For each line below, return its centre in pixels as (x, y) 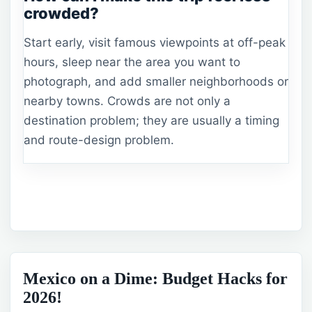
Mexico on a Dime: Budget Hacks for (155, 279)
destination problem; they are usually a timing (151, 120)
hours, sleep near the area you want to (132, 62)
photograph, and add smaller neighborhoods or (156, 81)
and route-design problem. (99, 140)
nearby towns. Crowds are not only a (127, 101)
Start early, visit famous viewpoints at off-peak (155, 42)
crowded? (61, 14)
